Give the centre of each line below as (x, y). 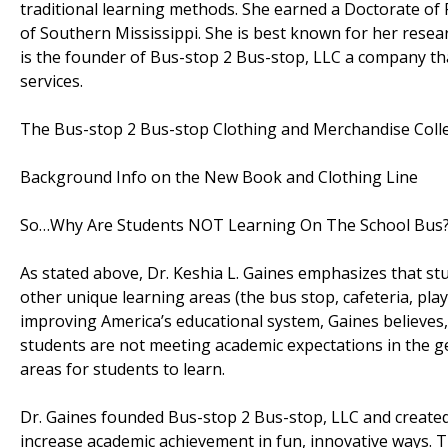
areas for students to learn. (122, 368)
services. (51, 80)
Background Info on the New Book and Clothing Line (219, 176)
